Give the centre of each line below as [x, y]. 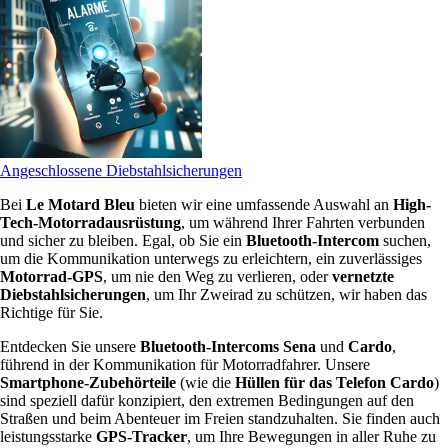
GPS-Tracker [141, 436]
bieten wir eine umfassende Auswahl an [264, 204]
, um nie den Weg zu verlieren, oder [217, 276]
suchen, [405, 240]
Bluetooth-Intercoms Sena [228, 346]
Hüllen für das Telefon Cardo [334, 382]
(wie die [205, 382]
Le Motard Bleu [80, 204]
